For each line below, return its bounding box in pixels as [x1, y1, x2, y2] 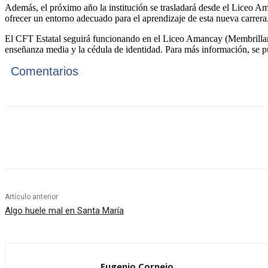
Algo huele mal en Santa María [5, 205, 124, 217]
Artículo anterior [5, 193, 58, 202]
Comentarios [11, 65, 78, 78]
